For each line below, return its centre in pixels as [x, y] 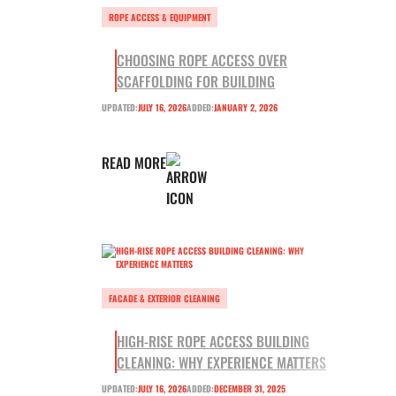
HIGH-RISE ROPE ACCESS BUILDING [213, 342]
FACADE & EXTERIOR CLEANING [164, 299]
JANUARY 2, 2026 [246, 108]
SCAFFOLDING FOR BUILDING [196, 82]
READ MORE [134, 163]
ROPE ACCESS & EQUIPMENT [160, 18]
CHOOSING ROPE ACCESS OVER [202, 61]
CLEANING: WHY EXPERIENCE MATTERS [221, 363]
